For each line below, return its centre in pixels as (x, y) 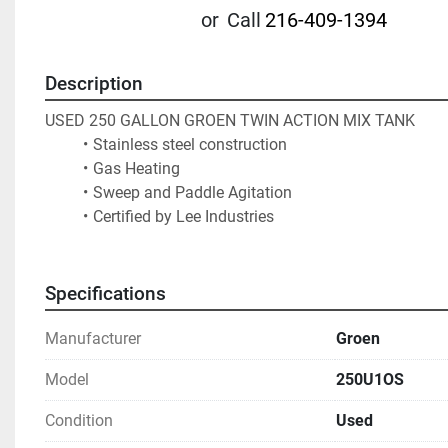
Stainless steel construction (189, 144)
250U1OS (370, 379)
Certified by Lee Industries (295, 216)
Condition (79, 420)
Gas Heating (136, 168)
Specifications (105, 294)
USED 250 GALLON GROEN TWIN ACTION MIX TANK (230, 120)
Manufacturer (93, 338)
